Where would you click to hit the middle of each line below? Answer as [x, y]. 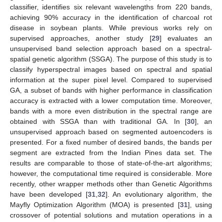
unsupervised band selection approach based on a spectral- [111, 48]
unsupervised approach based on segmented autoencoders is [111, 132]
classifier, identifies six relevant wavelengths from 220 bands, [111, 7]
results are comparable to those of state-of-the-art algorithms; [111, 163]
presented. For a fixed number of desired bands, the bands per [111, 142]
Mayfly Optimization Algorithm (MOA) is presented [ [95, 204]
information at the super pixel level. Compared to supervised [111, 80]
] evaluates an [186, 38]
